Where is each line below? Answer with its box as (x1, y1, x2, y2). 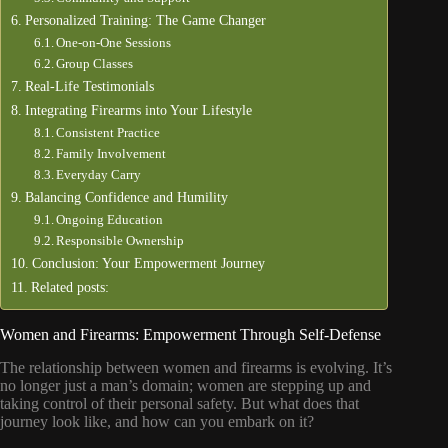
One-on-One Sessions (56, 35, 172, 50)
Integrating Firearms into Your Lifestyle (24, 102, 252, 118)
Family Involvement (56, 146, 167, 161)
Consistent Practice (56, 125, 161, 140)
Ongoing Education (56, 212, 164, 227)
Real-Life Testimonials (24, 78, 154, 94)
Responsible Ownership (56, 233, 185, 248)
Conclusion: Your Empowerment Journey (31, 255, 265, 271)
